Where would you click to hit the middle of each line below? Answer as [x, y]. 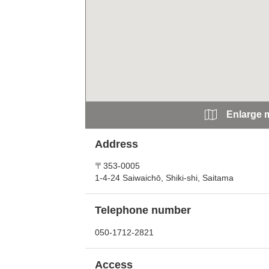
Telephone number [143, 210]
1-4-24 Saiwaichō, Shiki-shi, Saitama [164, 178]
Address [116, 144]
